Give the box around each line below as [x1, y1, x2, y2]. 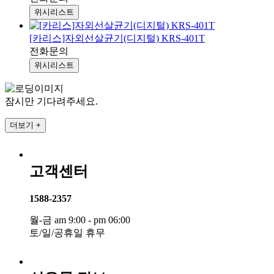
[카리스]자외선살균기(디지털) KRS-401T [29, 33, 205, 44]
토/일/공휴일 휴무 [29, 228, 105, 239]
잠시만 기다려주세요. [5, 96, 98, 107]
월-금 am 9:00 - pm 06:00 [29, 215, 130, 226]
